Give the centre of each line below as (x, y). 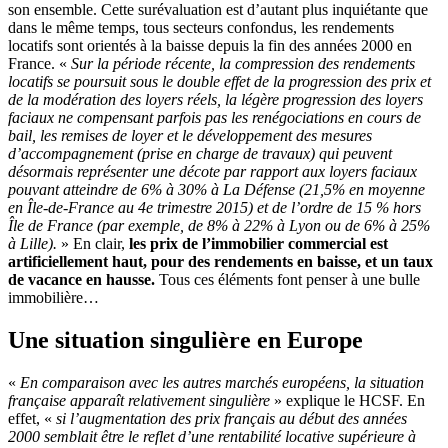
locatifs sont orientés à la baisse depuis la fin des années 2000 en (210, 46)
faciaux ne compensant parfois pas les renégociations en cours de (214, 118)
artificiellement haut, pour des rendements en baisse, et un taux (220, 262)
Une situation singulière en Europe (185, 340)
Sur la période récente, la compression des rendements (243, 64)
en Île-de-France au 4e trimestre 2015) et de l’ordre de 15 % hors (214, 208)
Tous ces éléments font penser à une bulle (287, 280)
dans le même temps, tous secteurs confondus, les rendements (201, 28)
